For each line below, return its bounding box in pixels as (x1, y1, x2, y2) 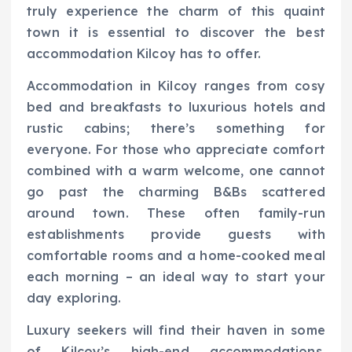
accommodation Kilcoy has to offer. (27, 46, 261, 62)
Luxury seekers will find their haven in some (27, 322, 325, 339)
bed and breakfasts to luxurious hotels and (27, 99, 325, 115)
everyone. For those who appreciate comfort (27, 141, 325, 158)
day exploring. (27, 290, 122, 306)
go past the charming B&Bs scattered (27, 184, 325, 200)
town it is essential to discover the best (27, 24, 325, 41)
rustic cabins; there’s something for (27, 120, 325, 137)
